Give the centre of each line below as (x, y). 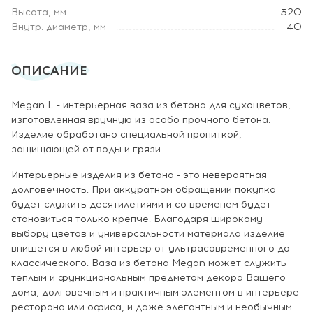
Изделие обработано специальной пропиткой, (126, 134)
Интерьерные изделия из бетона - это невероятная (139, 175)
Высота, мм (39, 12)
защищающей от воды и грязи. (87, 149)
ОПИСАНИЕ (49, 71)
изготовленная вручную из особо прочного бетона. (141, 120)
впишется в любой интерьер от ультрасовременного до (151, 248)
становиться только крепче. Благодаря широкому (137, 219)
